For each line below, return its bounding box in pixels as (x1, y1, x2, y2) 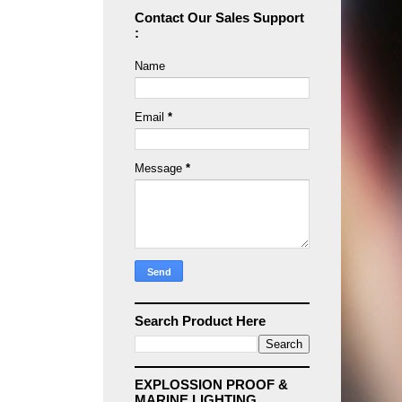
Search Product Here (135, 312, 266, 328)
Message (135, 161, 186, 175)
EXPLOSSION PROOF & (135, 377, 288, 392)
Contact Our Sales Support (135, 10, 304, 25)
